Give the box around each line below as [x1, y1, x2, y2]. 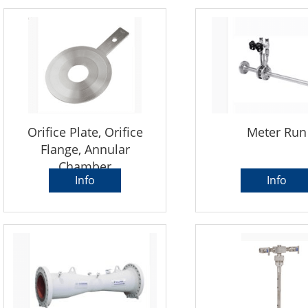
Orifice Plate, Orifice [27, 124, 143, 141]
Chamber [58, 158, 112, 175]
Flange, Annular [40, 141, 130, 158]
